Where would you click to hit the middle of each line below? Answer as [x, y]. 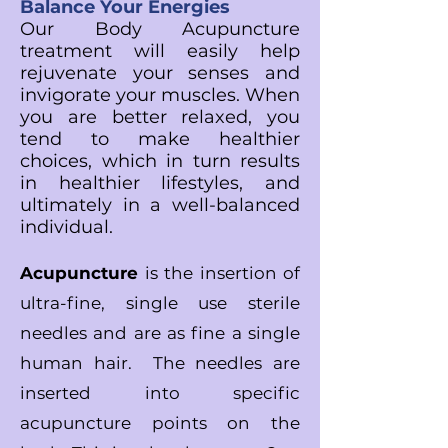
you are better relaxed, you [160, 117]
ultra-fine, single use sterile [160, 303]
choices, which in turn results [160, 161]
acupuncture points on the [160, 423]
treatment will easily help [160, 51]
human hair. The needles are [160, 363]
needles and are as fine [126, 333]
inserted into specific [160, 393]
